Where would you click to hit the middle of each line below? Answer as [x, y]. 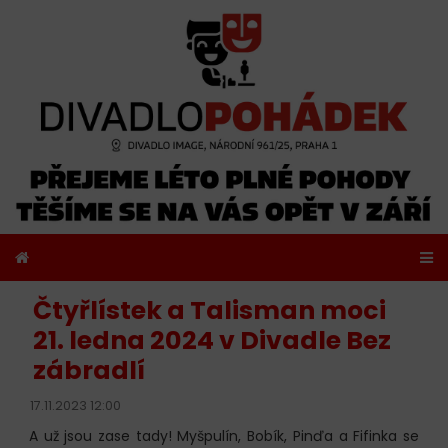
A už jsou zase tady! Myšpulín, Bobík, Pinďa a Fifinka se [224, 435]
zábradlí [88, 371]
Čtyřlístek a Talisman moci [209, 311]
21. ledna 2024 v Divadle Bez [211, 341]
